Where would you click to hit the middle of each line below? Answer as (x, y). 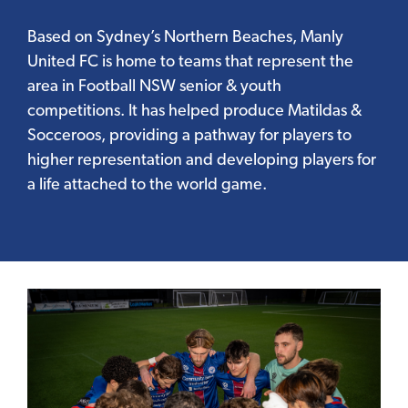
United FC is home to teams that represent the (190, 63)
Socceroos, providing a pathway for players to (189, 137)
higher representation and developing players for (202, 161)
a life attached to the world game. (147, 186)
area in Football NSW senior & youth (154, 87)
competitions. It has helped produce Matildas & (194, 112)
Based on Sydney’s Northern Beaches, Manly (185, 38)
